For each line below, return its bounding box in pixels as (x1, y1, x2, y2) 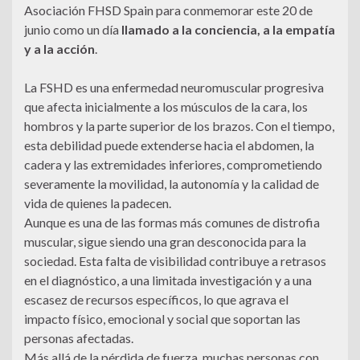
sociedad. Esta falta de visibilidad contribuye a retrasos (24, 253, 326, 269)
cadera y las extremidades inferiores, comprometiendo (24, 157, 322, 173)
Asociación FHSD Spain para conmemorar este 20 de (24, 2, 313, 18)
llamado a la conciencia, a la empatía (121, 22, 335, 38)
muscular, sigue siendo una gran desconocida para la (24, 234, 306, 250)
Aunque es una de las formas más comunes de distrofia (24, 215, 320, 231)
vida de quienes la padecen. (24, 195, 171, 211)
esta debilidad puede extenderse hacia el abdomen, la (24, 137, 314, 153)
